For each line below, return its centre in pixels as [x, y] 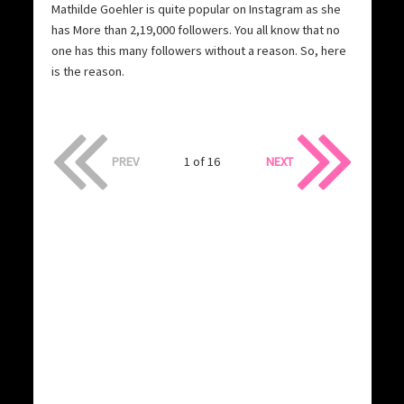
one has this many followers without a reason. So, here [198, 50]
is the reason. [87, 71]
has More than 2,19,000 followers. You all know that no [195, 29]
